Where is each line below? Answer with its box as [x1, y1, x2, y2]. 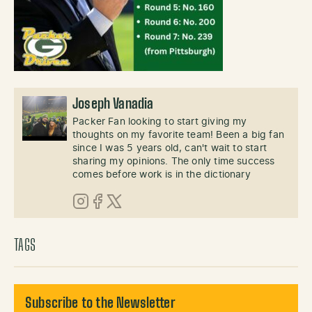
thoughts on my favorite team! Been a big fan [72, 130, 284, 140]
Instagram [72, 211, 125, 222]
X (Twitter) [105, 211, 162, 222]
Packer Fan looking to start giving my [72, 117, 247, 127]
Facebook [88, 211, 142, 222]
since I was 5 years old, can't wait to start [72, 143, 267, 153]
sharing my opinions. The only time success [72, 157, 275, 166]
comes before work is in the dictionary [72, 170, 251, 180]
